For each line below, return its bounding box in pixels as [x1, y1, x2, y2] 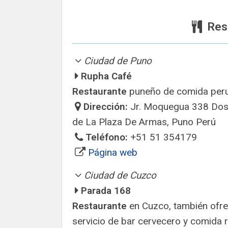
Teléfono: [85, 131, 128, 143]
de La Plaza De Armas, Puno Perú [72, 116, 216, 128]
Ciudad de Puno [84, 55, 152, 67]
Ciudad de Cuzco [84, 169, 156, 181]
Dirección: [83, 101, 128, 112]
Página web [88, 147, 137, 158]
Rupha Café [81, 70, 132, 82]
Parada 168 [81, 185, 131, 196]
